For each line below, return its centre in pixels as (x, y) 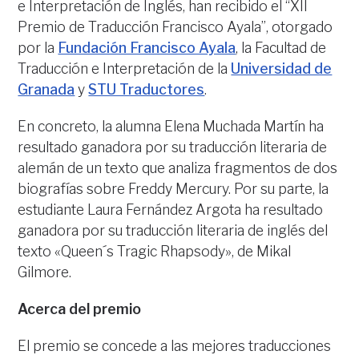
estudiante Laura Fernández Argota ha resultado (171, 210)
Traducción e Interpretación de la (125, 69)
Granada (46, 90)
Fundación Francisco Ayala (147, 48)
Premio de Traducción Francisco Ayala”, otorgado (175, 27)
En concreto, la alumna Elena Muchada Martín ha (171, 127)
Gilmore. (45, 272)
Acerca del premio (80, 309)
